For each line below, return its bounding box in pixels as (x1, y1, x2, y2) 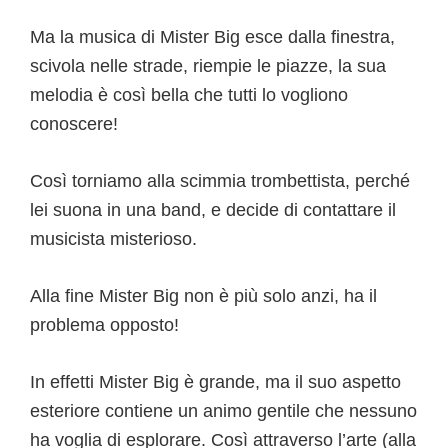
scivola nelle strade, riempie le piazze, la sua (30, 56, 386, 77)
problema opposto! (30, 315, 179, 336)
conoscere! (30, 114, 118, 135)
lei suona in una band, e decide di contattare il (30, 200, 396, 221)
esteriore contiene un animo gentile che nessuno (30, 401, 417, 422)
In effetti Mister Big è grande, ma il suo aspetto (30, 372, 401, 393)
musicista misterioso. (30, 229, 197, 250)
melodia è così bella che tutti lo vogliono (30, 85, 348, 106)
